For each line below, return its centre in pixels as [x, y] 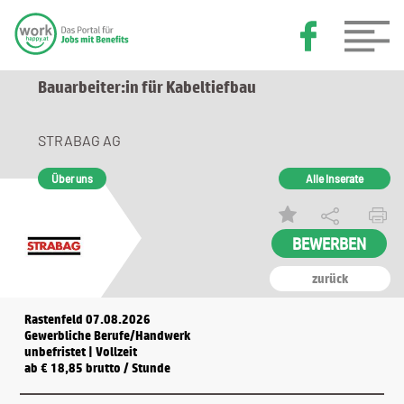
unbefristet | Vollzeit [81, 352]
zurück [330, 279]
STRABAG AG [79, 140]
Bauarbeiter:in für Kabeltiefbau [147, 87]
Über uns [72, 179]
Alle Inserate [334, 179]
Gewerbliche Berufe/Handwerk [108, 335]
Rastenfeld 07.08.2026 [88, 319]
